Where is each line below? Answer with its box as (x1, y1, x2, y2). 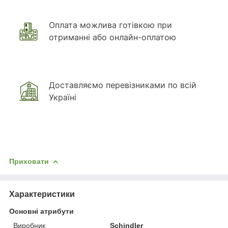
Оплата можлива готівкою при (49, 19, 172, 30)
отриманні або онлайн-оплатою (49, 32, 176, 42)
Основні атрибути (9, 207, 74, 215)
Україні (49, 92, 76, 102)
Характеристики (9, 189, 75, 198)
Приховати (9, 157, 49, 165)
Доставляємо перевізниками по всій (49, 79, 196, 90)
